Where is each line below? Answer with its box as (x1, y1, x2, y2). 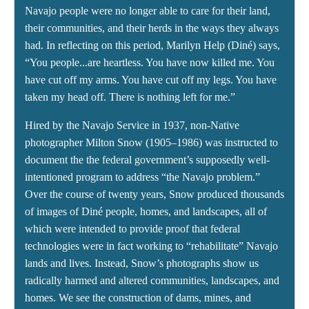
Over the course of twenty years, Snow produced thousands (25, 188, 284, 201)
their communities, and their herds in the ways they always (25, 22, 279, 34)
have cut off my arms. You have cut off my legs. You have (25, 74, 277, 86)
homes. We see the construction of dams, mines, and (25, 292, 251, 304)
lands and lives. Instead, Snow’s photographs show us (25, 257, 259, 270)
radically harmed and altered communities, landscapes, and (25, 275, 279, 287)
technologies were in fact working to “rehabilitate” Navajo (25, 240, 278, 252)
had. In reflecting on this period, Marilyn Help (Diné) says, (25, 39, 280, 52)
